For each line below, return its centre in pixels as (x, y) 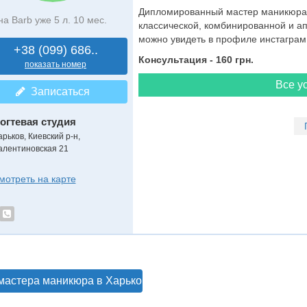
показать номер (56, 64)
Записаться (57, 91)
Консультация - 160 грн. (196, 60)
